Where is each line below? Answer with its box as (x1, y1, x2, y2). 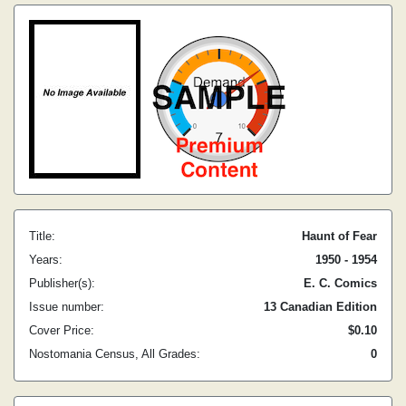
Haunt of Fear (302, 229, 377, 243)
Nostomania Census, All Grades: (29, 347, 200, 361)
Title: (29, 229, 55, 243)
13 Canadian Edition (264, 300, 377, 314)
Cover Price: (29, 324, 94, 337)
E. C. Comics (304, 276, 377, 290)
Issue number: (29, 300, 104, 314)
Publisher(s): (29, 276, 95, 290)
